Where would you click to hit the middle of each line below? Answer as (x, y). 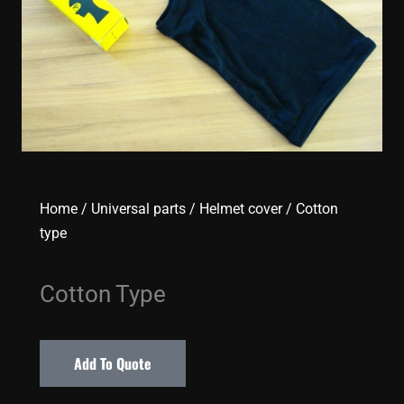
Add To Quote (113, 364)
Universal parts (138, 209)
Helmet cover (241, 209)
